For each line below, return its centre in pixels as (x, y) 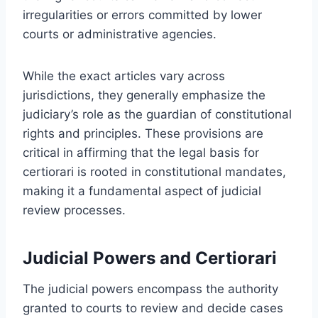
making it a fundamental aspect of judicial (142, 191)
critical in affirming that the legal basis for (141, 152)
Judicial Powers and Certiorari (150, 258)
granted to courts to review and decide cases (153, 308)
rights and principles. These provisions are (143, 133)
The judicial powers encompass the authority (150, 289)
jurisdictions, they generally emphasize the (144, 95)
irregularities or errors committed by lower (142, 15)
